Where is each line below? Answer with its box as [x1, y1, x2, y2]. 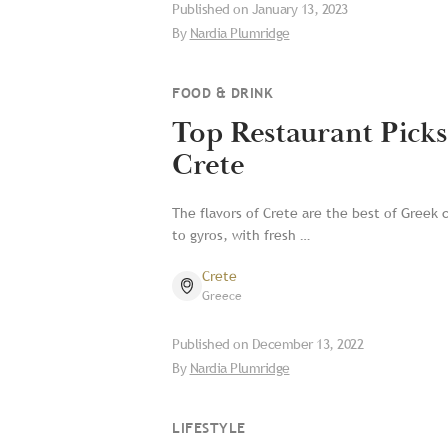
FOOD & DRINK [172, 85, 273, 101]
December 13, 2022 [251, 335, 363, 353]
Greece [202, 287, 242, 305]
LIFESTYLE [172, 420, 246, 436]
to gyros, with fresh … [172, 226, 310, 244]
